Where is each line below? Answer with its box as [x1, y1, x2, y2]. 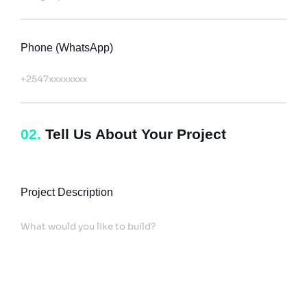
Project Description [21, 186, 113, 198]
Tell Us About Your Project [41, 126, 226, 142]
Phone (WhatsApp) [21, 42, 113, 53]
